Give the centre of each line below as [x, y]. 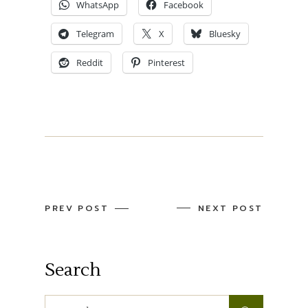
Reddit [90, 62]
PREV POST [77, 208]
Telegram [96, 33]
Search [73, 270]
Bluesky [225, 33]
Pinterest [167, 62]
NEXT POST [231, 208]
